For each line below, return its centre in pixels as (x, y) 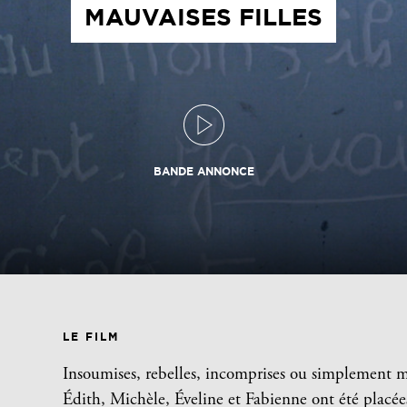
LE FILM (91, 336)
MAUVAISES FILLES (203, 17)
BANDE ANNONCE (203, 172)
